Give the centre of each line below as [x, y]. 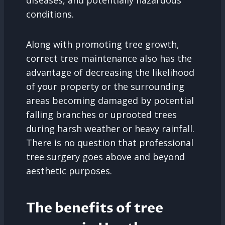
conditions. [50, 14]
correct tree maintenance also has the [109, 59]
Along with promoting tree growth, [103, 44]
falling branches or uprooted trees [101, 115]
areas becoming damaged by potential [110, 101]
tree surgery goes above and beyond [105, 157]
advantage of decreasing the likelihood [110, 73]
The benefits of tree [95, 208]
